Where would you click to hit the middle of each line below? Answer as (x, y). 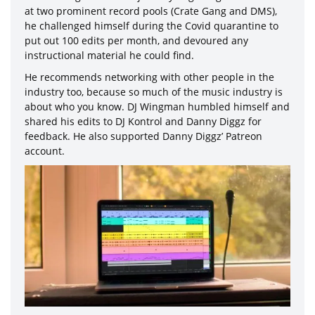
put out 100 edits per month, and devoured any (136, 40)
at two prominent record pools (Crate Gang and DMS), (151, 11)
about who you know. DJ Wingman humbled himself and (157, 106)
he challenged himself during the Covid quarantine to (152, 25)
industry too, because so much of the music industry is (154, 91)
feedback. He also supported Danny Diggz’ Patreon (143, 136)
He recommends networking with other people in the (149, 77)
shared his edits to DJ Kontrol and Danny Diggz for (143, 121)
